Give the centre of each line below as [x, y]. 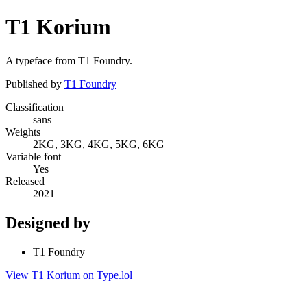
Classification [35, 107]
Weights [23, 132]
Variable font [33, 156]
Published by [35, 84]
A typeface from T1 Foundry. [69, 60]
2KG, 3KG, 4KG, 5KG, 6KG [99, 144]
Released [25, 181]
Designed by [48, 222]
